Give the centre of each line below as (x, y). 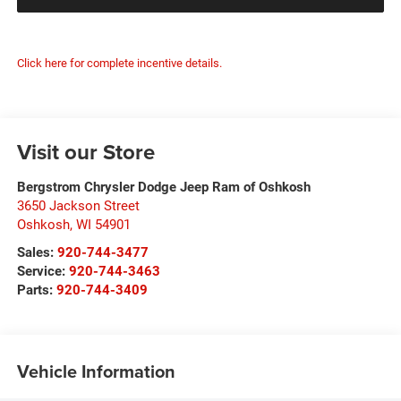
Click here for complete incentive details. (119, 63)
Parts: (36, 290)
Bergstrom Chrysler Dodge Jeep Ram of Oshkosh (163, 187)
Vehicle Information (96, 371)
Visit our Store (85, 151)
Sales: (37, 252)
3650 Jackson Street (78, 205)
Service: (43, 271)
